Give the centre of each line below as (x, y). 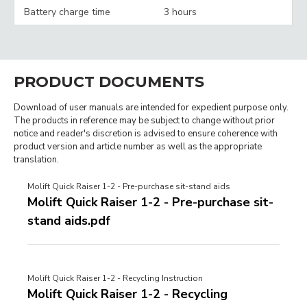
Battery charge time (67, 12)
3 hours (180, 12)
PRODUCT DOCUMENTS (109, 82)
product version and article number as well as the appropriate (138, 147)
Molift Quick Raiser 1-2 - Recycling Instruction (115, 279)
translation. (36, 160)
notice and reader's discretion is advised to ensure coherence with (146, 134)
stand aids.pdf (69, 221)
